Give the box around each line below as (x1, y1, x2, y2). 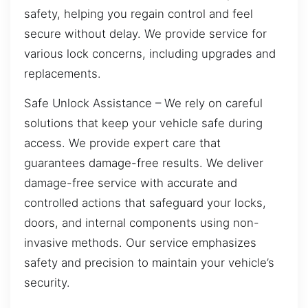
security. (24, 276, 70, 290)
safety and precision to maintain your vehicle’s (24, 256, 274, 270)
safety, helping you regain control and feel (24, 6, 253, 21)
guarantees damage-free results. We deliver (24, 156, 263, 170)
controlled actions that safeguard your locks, (24, 196, 266, 210)
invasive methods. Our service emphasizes (24, 236, 256, 250)
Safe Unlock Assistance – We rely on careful (24, 96, 263, 111)
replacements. (24, 66, 101, 80)
